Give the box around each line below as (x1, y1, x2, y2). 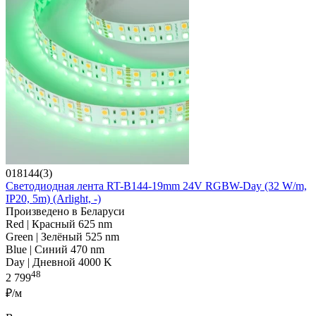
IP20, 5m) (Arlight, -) (6, 193, 101, 205)
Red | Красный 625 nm (6, 218, 112, 231)
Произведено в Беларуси (6, 205, 125, 218)
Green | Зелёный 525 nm (6, 231, 119, 243)
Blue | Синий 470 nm (6, 243, 104, 256)
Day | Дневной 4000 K (6, 256, 112, 269)
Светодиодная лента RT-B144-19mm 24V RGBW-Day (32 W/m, (6, 180, 307, 193)
